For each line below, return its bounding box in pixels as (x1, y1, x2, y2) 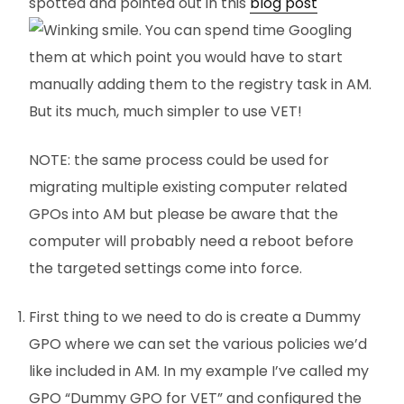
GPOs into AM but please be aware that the (29, 203, 338, 225)
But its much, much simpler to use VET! (29, 100, 302, 122)
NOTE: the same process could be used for (29, 149, 329, 170)
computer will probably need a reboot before (29, 230, 353, 252)
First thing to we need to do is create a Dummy (29, 306, 361, 327)
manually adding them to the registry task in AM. (29, 73, 372, 95)
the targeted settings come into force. (29, 257, 302, 279)
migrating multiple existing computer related (29, 176, 347, 197)
